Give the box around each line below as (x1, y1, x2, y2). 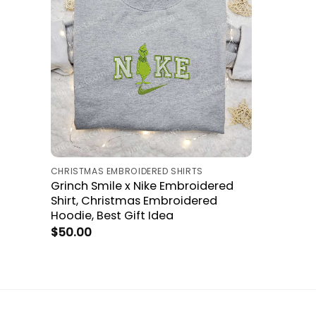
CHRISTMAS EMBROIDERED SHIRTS (50, 164, 203, 177)
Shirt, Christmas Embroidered (50, 192, 217, 209)
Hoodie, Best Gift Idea (50, 207, 174, 224)
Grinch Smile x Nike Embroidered (50, 177, 233, 194)
